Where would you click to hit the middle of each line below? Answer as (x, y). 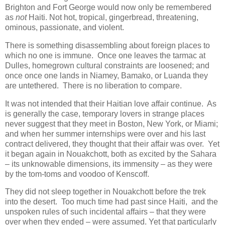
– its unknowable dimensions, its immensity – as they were (109, 164)
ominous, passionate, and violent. (65, 27)
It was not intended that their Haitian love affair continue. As (111, 103)
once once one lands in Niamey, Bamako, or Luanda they (106, 75)
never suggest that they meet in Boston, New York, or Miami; (111, 124)
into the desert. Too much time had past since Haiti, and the (111, 202)
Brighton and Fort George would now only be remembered (108, 7)
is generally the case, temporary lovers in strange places (105, 114)
